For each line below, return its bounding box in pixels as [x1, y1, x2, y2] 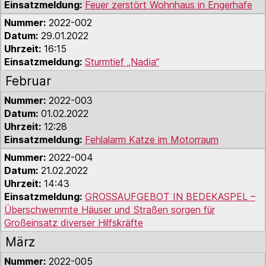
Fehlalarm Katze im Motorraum [85, 134, 218, 145]
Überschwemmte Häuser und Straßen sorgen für [4, 204, 215, 216]
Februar [5, 74, 51, 88]
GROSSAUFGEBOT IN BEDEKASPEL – [85, 191, 255, 202]
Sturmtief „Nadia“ [85, 56, 159, 68]
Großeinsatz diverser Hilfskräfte [4, 217, 143, 229]
